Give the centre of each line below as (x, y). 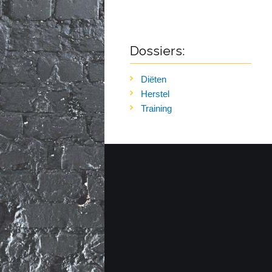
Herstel (155, 94)
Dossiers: (158, 51)
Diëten (154, 80)
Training (156, 109)
